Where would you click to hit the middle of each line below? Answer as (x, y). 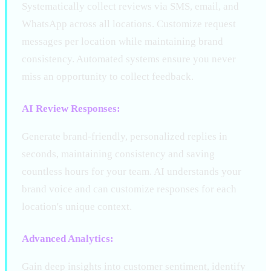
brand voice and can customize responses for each (129, 189)
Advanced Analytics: (68, 238)
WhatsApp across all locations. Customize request (129, 24)
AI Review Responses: (71, 108)
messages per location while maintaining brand (122, 41)
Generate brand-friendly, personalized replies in (125, 136)
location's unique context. (77, 206)
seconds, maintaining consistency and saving (118, 154)
